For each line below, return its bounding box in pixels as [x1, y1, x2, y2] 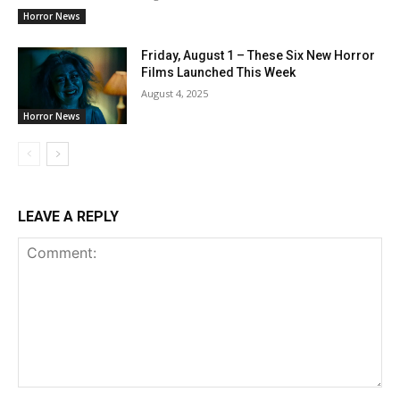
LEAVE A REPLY [18, 208, 119, 226]
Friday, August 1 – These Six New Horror [141, 48, 376, 63]
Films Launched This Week [141, 65, 296, 80]
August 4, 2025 [141, 87, 209, 101]
